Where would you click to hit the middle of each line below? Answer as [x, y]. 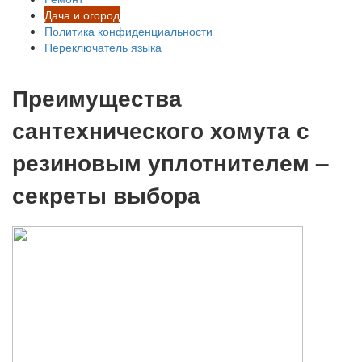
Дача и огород [82, 15]
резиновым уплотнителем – [170, 162]
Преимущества [97, 97]
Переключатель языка [103, 47]
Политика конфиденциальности [128, 31]
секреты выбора [106, 194]
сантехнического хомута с [161, 129]
